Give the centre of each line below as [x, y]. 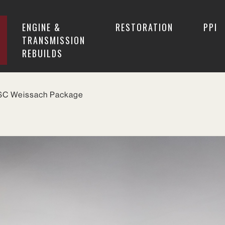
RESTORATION [144, 27]
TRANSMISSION [54, 40]
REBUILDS [42, 53]
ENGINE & [41, 27]
